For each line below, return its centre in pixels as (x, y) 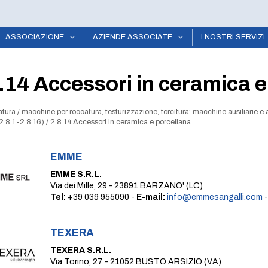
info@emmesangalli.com (215, 197)
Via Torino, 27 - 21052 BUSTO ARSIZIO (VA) (136, 262)
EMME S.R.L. (76, 174)
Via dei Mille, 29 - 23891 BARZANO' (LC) (127, 186)
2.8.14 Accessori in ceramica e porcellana (121, 122)
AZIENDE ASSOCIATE (133, 37)
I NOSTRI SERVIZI (233, 37)
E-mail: (151, 197)
